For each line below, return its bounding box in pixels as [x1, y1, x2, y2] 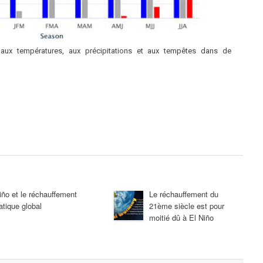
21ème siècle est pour [149, 200, 224, 211]
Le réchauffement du [149, 188, 218, 200]
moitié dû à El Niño [149, 211, 214, 223]
